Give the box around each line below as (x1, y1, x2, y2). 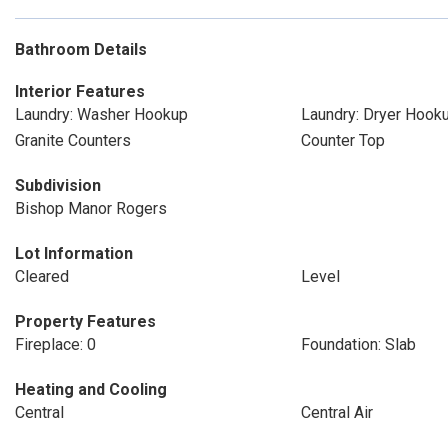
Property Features (15, 312, 156, 331)
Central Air (300, 403, 373, 422)
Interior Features (15, 82, 145, 101)
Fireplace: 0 (15, 335, 96, 354)
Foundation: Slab (300, 335, 416, 354)
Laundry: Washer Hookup (15, 105, 188, 124)
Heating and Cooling (15, 380, 167, 399)
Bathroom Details (15, 40, 147, 59)
